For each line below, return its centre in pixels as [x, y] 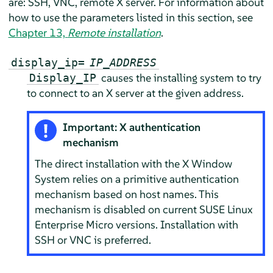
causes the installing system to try [180, 78]
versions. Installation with [176, 225]
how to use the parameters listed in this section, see [130, 18]
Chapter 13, [38, 33]
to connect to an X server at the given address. [135, 93]
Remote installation [114, 33]
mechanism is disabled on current [117, 210]
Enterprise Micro [74, 225]
